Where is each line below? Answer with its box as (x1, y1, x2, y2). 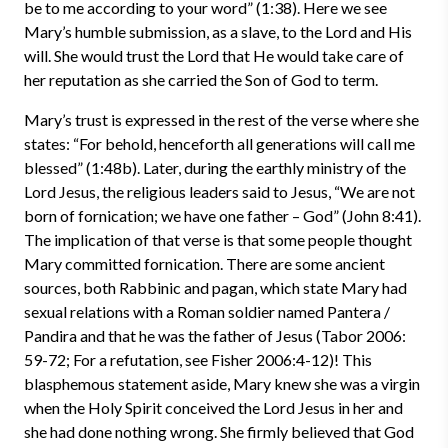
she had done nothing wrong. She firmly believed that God (24, 422, 414, 441)
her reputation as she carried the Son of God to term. (24, 70, 378, 89)
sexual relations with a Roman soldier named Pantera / (24, 302, 390, 321)
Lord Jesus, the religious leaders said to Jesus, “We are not (24, 182, 415, 201)
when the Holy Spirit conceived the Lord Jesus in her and (24, 398, 403, 417)
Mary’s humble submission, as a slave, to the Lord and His (24, 22, 412, 41)
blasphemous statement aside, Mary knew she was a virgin (24, 374, 420, 393)
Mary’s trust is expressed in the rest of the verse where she (24, 110, 419, 129)
